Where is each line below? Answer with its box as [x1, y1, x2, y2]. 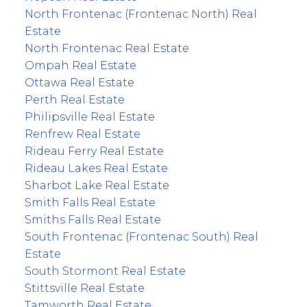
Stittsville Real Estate [24, 281, 145, 295]
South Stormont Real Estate [24, 264, 186, 278]
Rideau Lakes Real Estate [24, 161, 168, 175]
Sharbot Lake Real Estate [24, 178, 169, 192]
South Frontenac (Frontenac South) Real [24, 230, 258, 243]
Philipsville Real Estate [24, 110, 155, 123]
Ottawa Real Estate [24, 75, 134, 89]
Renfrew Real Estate [24, 127, 140, 140]
